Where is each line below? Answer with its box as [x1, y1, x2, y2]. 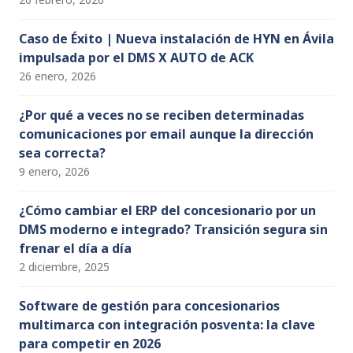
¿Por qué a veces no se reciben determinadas [19, 106, 304, 124]
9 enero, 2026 [19, 163, 90, 179]
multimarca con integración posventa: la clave [19, 315, 315, 333]
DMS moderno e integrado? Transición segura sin [19, 220, 328, 238]
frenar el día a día [19, 239, 132, 257]
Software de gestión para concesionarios [19, 296, 280, 314]
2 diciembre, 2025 [19, 258, 110, 274]
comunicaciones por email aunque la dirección [19, 124, 314, 143]
